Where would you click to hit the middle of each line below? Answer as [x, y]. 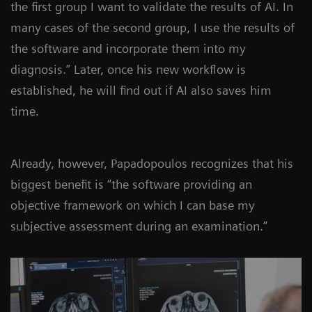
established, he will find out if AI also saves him [141, 90]
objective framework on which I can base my [133, 205]
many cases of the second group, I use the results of [153, 27]
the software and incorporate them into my [128, 48]
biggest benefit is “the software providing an [131, 184]
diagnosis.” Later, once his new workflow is [128, 69]
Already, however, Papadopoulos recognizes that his [152, 163]
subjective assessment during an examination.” [139, 226]
